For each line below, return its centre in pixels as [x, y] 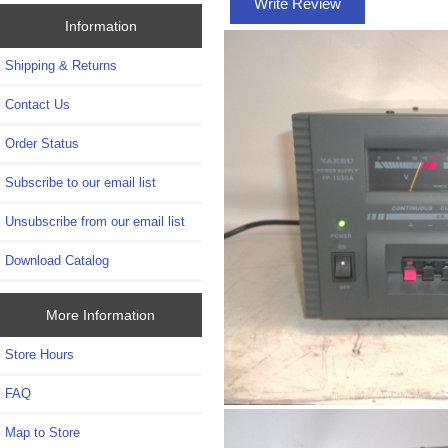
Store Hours [39, 354]
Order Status [42, 143]
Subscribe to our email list [80, 182]
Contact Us [37, 104]
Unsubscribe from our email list [95, 221]
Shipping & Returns [61, 65]
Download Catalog [57, 260]
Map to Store [42, 432]
